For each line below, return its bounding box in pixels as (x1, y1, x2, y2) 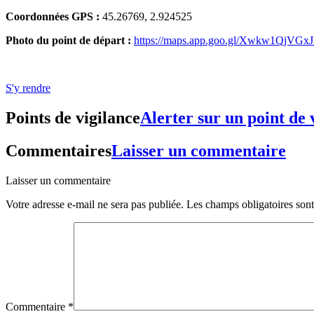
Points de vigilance (6, 108, 140, 127)
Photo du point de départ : (6, 34, 134, 47)
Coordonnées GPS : (6, 11, 100, 23)
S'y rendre (6, 82, 50, 95)
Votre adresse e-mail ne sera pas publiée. (6, 198, 184, 210)
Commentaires (6, 141, 111, 160)
